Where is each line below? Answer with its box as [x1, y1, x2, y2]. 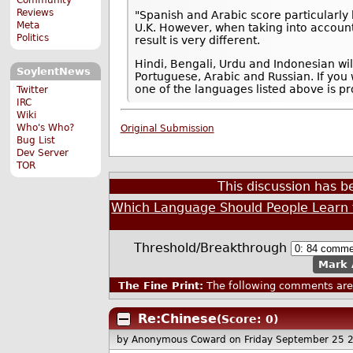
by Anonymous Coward [117, 334, 230, 346]
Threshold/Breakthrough [134, 240, 292, 255]
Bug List [17, 134, 56, 146]
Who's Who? [17, 121, 75, 133]
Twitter [17, 84, 49, 95]
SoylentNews [16, 65, 91, 78]
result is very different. [135, 34, 261, 47]
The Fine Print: [117, 280, 203, 292]
